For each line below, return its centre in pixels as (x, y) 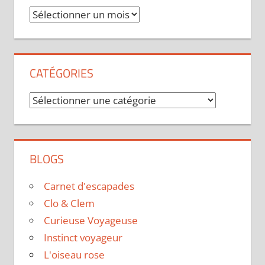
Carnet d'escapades (89, 186)
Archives (48, 14)
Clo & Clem (69, 203)
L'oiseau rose (74, 255)
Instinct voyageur (83, 238)
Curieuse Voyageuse (91, 221)
